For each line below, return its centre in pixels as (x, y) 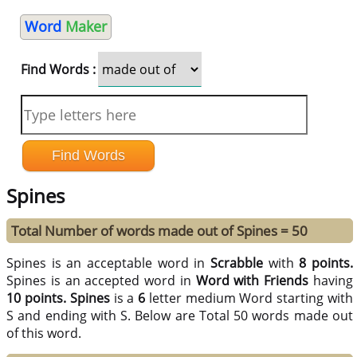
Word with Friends (252, 281)
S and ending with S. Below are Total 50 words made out (180, 316)
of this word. (44, 333)
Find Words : (58, 69)
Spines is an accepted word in (101, 281)
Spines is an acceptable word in (109, 263)
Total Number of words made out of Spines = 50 (160, 231)
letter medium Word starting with (249, 298)
